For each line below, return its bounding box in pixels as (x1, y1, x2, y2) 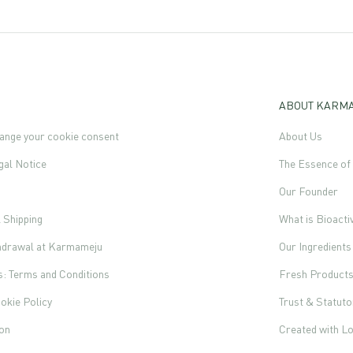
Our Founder (278, 184, 338, 198)
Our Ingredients (278, 239, 351, 253)
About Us (278, 128, 322, 143)
